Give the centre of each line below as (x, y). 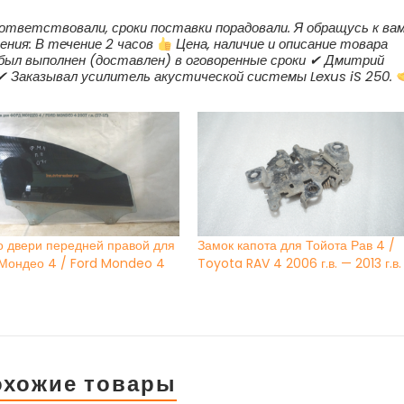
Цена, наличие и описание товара (280, 44)
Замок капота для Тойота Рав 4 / (297, 246)
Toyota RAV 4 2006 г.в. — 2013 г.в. (300, 264)
